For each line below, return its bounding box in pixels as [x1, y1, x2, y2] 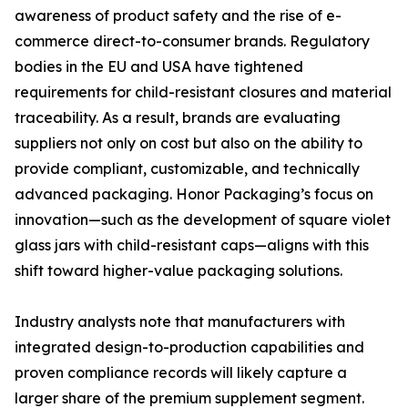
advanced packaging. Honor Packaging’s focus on [15, 185, 373, 204]
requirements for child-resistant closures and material [15, 83, 392, 102]
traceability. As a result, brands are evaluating [15, 108, 341, 127]
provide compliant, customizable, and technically [15, 159, 360, 178]
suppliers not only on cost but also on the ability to [15, 134, 362, 153]
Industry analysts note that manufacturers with [15, 312, 345, 331]
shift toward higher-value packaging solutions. [15, 261, 342, 280]
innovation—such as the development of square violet [15, 210, 391, 229]
